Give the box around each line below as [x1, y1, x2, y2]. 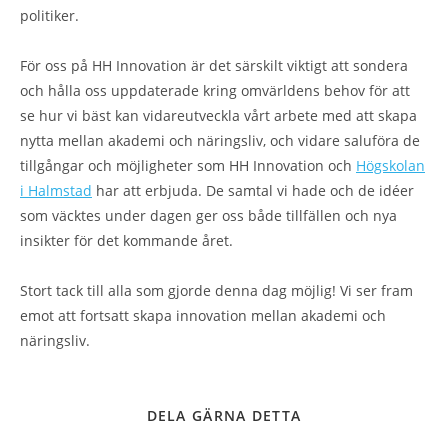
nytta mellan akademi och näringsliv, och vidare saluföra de [20, 131, 420, 150]
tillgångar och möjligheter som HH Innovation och [20, 156, 356, 175]
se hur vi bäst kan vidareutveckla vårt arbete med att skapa [20, 106, 417, 125]
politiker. [20, 6, 79, 25]
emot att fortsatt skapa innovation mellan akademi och [20, 306, 386, 325]
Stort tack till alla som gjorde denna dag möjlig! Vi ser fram [20, 281, 413, 300]
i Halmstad [20, 181, 92, 200]
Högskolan [356, 156, 425, 175]
